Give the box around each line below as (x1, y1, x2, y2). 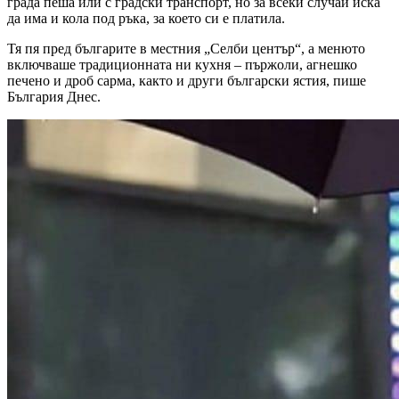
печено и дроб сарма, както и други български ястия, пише (7, 72, 366, 88)
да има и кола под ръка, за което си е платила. (7, 10, 285, 26)
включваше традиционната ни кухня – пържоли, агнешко (7, 56, 357, 72)
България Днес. (7, 88, 101, 104)
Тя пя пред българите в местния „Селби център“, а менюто (7, 40, 365, 56)
